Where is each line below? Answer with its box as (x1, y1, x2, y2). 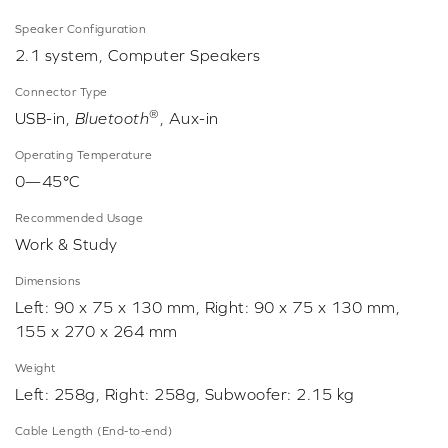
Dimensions (15, 274, 81, 289)
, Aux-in (159, 109, 219, 128)
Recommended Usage (15, 211, 144, 226)
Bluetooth (74, 109, 150, 128)
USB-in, (15, 109, 75, 128)
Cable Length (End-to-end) (15, 424, 172, 439)
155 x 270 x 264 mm (15, 322, 178, 341)
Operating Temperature (15, 148, 153, 163)
